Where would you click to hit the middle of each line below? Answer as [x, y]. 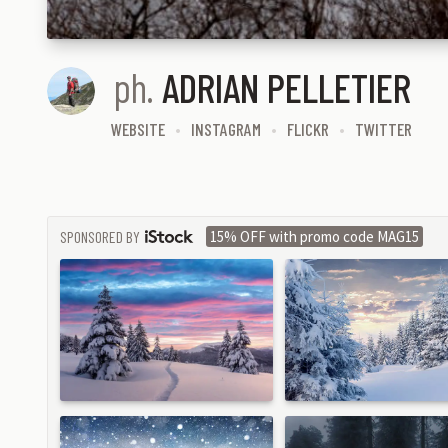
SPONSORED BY [100, 236]
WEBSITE [138, 128]
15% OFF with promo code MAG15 [314, 237]
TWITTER [383, 128]
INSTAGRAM [226, 128]
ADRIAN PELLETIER [286, 86]
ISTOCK [78, 249]
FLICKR [308, 128]
